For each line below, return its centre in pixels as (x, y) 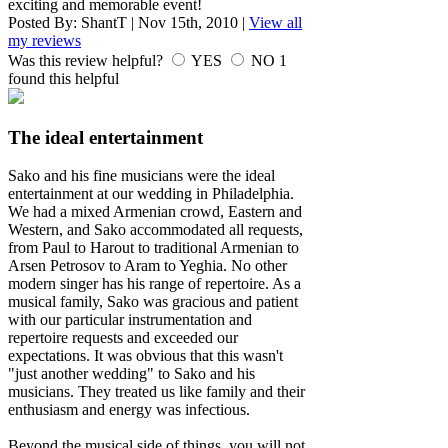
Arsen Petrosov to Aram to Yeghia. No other (147, 266)
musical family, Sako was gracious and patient (153, 302)
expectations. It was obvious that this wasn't (145, 356)
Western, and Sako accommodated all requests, (155, 230)
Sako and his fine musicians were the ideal (141, 176)
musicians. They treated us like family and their (156, 392)
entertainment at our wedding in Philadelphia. (151, 194)
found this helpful (63, 79)
